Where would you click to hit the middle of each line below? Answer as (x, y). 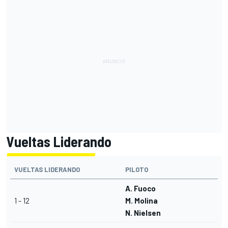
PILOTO (137, 170)
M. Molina (141, 201)
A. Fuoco (140, 189)
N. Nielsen (143, 213)
